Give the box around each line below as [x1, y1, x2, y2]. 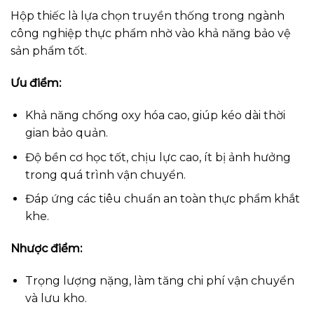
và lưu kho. [25, 291, 87, 305]
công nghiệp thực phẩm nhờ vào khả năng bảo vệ [11, 27, 291, 41]
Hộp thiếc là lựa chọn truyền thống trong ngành [11, 9, 285, 23]
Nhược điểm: [11, 242, 82, 256]
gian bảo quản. [25, 126, 108, 140]
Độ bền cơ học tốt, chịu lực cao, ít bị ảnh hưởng [25, 150, 291, 164]
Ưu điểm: [11, 76, 61, 90]
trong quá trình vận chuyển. [25, 168, 186, 182]
